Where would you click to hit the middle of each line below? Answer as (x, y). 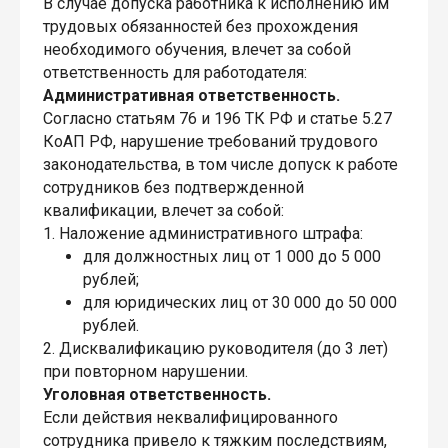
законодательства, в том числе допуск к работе (220, 165)
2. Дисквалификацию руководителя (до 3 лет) (215, 349)
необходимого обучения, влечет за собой (197, 50)
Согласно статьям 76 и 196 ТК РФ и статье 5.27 (217, 119)
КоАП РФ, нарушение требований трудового (210, 142)
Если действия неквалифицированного (190, 418)
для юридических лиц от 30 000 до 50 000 (240, 303)
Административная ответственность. (191, 96)
